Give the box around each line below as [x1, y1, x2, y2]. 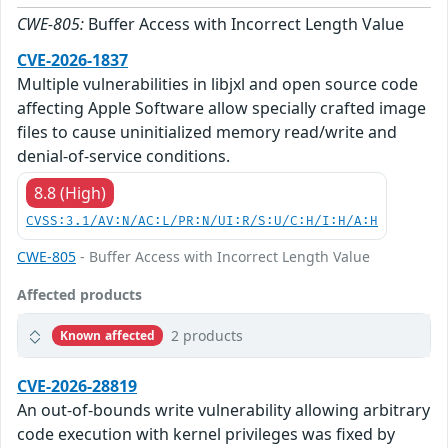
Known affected [59, 326, 156, 344]
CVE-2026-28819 [17, 375, 137, 398]
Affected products [17, 285, 142, 305]
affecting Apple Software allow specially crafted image [17, 97, 426, 120]
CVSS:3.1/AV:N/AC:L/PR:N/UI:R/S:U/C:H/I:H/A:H [26, 214, 378, 230]
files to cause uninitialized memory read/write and [17, 121, 397, 144]
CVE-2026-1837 [17, 49, 128, 72]
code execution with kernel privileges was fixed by [17, 423, 395, 446]
